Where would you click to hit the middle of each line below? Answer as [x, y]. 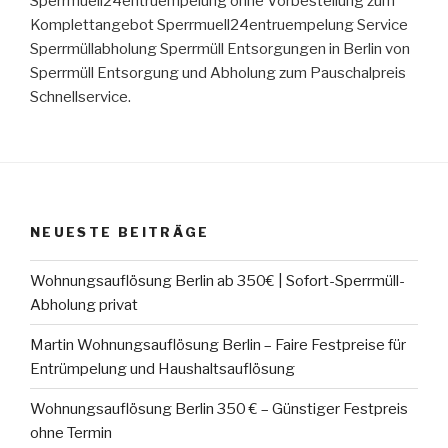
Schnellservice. [80, 97]
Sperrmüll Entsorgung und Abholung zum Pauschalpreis [218, 73]
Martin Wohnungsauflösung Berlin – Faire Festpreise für [218, 344]
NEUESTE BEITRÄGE [120, 231]
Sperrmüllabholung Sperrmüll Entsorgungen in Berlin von [220, 49]
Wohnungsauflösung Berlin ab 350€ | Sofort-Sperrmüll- [217, 280]
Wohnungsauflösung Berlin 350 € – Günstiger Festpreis [219, 408]
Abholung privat [84, 304]
